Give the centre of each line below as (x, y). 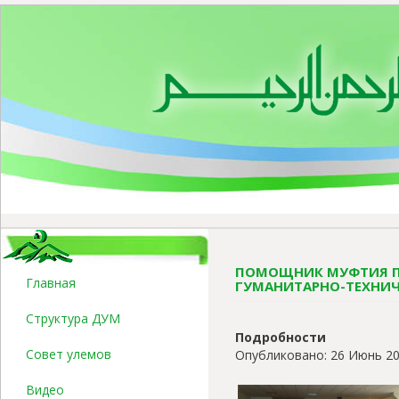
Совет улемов (69, 354)
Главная (51, 283)
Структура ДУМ (73, 318)
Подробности (281, 337)
